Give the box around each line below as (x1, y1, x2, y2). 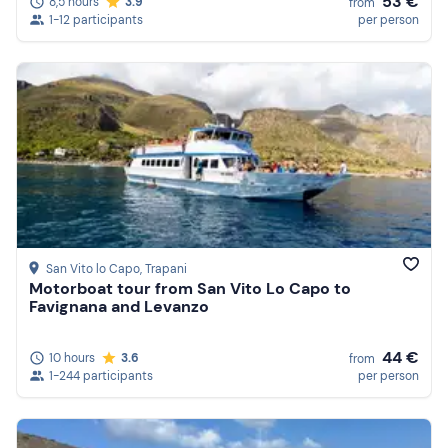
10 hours (49, 349, 95, 366)
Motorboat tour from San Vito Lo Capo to (29, 278, 351, 300)
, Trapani (140, 261, 187, 278)
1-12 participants (49, 11, 143, 28)
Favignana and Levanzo (29, 296, 209, 318)
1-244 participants (49, 367, 153, 384)
